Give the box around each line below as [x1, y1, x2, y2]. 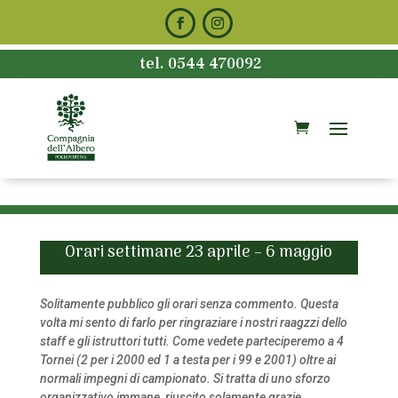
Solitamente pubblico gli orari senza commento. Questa [39, 297, 338, 311]
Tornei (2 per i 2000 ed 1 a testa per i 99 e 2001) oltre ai [39, 353, 336, 367]
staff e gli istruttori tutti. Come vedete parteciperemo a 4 [39, 334, 344, 348]
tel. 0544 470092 [136, 53, 262, 74]
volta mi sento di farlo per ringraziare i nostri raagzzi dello [39, 315, 347, 330]
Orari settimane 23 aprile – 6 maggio [65, 240, 333, 266]
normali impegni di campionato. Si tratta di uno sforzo [39, 371, 330, 386]
